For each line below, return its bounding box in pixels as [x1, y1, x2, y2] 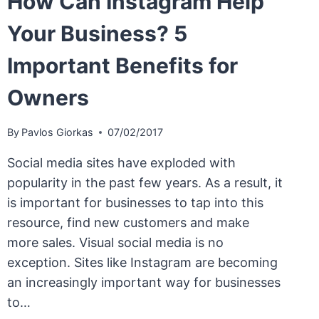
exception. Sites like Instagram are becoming [6, 255, 278, 271]
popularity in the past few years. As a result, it [6, 175, 283, 191]
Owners [6, 85, 89, 111]
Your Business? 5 [6, 21, 187, 47]
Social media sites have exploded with [6, 155, 236, 171]
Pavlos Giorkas [21, 126, 93, 139]
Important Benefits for [6, 53, 238, 79]
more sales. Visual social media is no [6, 235, 224, 251]
